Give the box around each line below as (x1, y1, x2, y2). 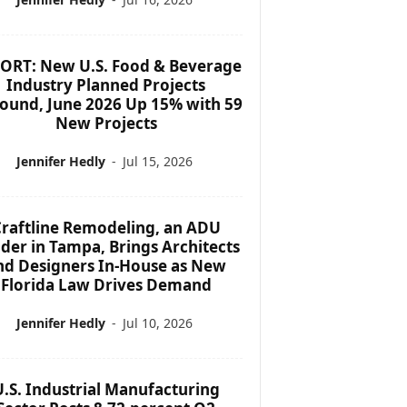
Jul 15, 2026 (123, 152, 193, 170)
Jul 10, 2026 (123, 313, 193, 332)
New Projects (55, 112, 157, 134)
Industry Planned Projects (6, 74, 205, 95)
